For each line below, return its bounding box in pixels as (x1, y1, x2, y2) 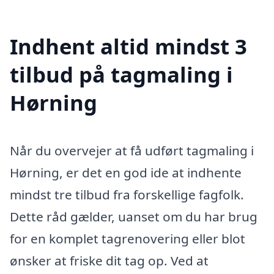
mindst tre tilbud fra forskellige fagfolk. (10, 186, 244, 204)
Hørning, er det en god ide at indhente (10, 164, 242, 182)
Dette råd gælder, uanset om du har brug (10, 208, 257, 226)
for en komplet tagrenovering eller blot (10, 230, 245, 248)
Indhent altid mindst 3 (10, 32, 247, 61)
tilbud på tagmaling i (10, 60, 233, 89)
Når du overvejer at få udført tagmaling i (10, 142, 254, 160)
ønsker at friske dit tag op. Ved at (10, 252, 209, 270)
